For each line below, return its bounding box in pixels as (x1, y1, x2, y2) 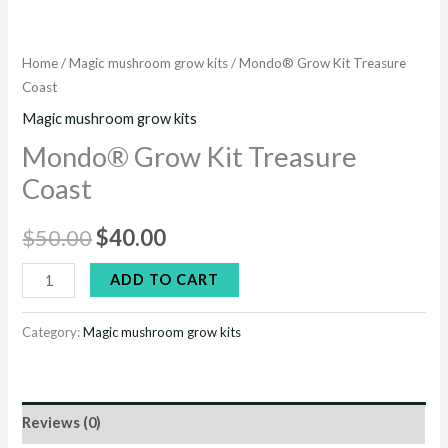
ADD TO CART (110, 270, 219, 288)
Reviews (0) (22, 414, 102, 432)
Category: (22, 323, 84, 340)
